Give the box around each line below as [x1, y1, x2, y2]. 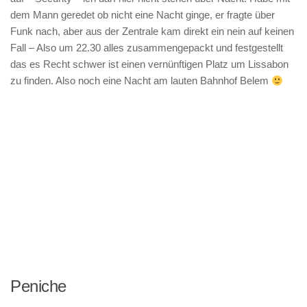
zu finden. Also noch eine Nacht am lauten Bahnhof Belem [10, 75, 271, 86]
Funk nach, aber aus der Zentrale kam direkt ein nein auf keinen [10, 25, 294, 37]
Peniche [10, 277, 66, 295]
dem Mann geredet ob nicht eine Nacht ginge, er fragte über [10, 9, 275, 21]
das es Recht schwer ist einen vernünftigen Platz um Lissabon [10, 58, 288, 70]
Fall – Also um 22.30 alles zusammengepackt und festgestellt [10, 42, 283, 53]
